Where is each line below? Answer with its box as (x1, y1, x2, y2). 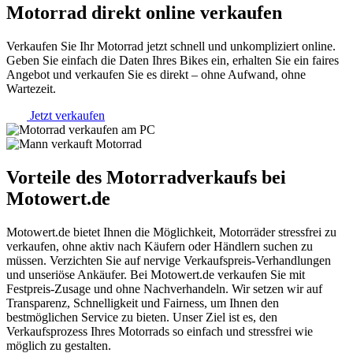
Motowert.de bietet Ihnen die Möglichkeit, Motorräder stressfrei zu (6, 225, 336, 239)
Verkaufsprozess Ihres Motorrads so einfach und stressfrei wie (6, 324, 313, 338)
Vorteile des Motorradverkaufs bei (6, 167, 286, 188)
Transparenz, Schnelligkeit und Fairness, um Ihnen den (6, 295, 279, 310)
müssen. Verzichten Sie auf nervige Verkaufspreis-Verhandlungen (6, 253, 331, 267)
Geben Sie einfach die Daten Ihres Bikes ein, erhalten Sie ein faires (6, 54, 339, 68)
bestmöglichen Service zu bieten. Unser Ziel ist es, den (6, 310, 277, 324)
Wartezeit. (6, 82, 56, 96)
